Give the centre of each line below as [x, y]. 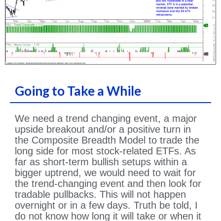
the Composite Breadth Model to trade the [107, 140]
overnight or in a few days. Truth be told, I [106, 205]
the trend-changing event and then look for [108, 184]
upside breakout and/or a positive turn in [103, 129]
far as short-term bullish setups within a [101, 162]
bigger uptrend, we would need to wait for [105, 173]
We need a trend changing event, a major [106, 119]
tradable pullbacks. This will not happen [100, 195]
